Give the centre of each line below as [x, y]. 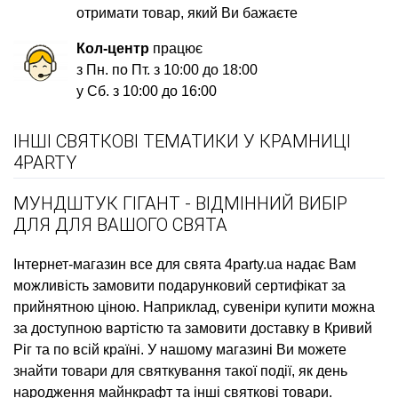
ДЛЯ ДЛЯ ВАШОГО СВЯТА [120, 224]
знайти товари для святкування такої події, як [165, 370]
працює [176, 48]
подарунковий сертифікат [243, 285]
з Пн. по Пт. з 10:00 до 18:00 [167, 69]
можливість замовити [86, 285]
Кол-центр [113, 48]
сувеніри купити [275, 306]
